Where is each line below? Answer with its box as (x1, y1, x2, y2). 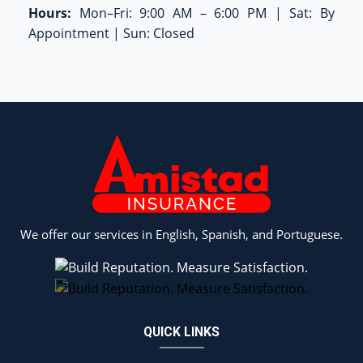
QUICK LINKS (143, 323, 220, 340)
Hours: (28, 3, 71, 22)
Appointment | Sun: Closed (28, 23, 194, 42)
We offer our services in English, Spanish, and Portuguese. (20, 226, 343, 243)
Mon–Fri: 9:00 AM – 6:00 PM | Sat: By (71, 3, 335, 22)
